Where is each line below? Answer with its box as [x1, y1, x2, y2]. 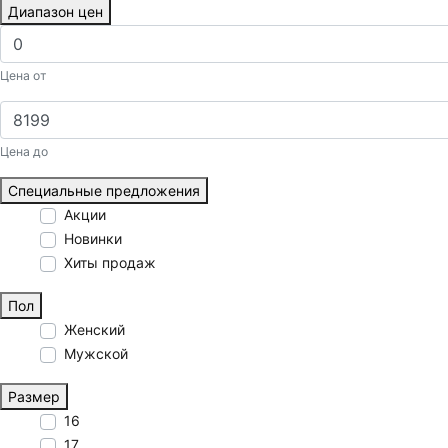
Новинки [64, 230, 122, 248]
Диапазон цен [8, 3, 103, 21]
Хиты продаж [64, 254, 156, 272]
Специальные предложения [8, 182, 200, 200]
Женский [64, 321, 125, 339]
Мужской [64, 345, 128, 363]
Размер [8, 388, 60, 406]
